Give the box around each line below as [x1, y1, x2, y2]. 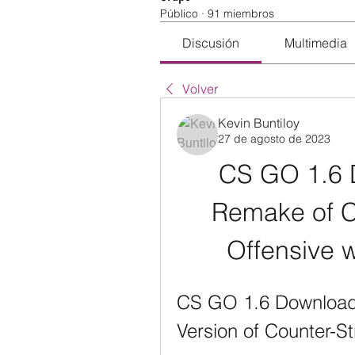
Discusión [182, 35, 240, 51]
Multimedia [284, 35, 347, 51]
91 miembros [208, 6, 274, 21]
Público [160, 6, 198, 21]
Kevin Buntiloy [218, 115, 300, 131]
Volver [182, 81, 218, 97]
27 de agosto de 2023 [218, 132, 330, 146]
